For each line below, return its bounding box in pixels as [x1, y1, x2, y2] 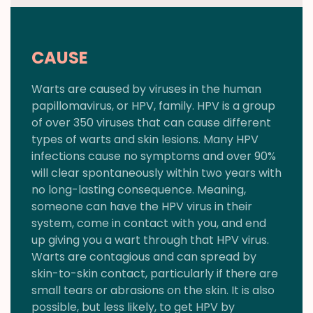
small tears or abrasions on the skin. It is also [31, 282, 275, 299]
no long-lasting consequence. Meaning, [31, 182, 246, 198]
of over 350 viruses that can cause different [31, 115, 271, 131]
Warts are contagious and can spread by [31, 249, 256, 265]
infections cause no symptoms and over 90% [31, 148, 276, 165]
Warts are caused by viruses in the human [31, 81, 261, 98]
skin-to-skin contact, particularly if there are [31, 265, 278, 282]
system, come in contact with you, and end [31, 215, 266, 232]
